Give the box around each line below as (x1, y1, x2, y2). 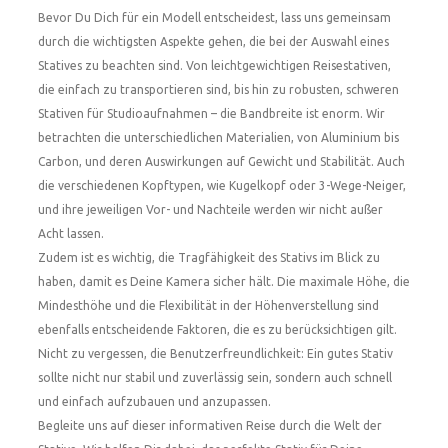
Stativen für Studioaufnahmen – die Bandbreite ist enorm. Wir (38, 107, 385, 120)
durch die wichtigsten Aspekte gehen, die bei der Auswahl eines (38, 35, 389, 48)
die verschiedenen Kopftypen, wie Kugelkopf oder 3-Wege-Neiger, (38, 179, 406, 192)
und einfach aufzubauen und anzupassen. (38, 395, 271, 408)
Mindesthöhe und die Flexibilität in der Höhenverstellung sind (38, 299, 379, 312)
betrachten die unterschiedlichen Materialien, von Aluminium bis (38, 131, 399, 144)
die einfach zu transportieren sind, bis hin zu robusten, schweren (38, 83, 399, 96)
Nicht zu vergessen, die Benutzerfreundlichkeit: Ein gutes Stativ (38, 347, 393, 360)
